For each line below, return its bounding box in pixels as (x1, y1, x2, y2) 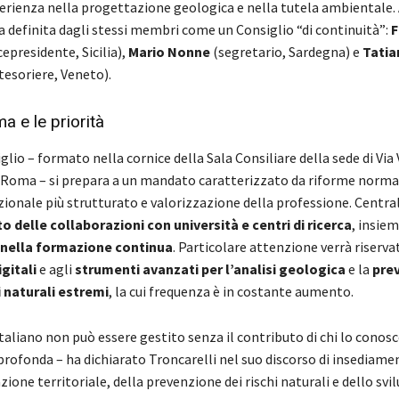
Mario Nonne (127, 42, 210, 61)
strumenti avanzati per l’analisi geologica (74, 259, 346, 278)
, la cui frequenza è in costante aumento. (108, 281, 354, 300)
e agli (36, 259, 75, 278)
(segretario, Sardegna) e (209, 42, 362, 61)
